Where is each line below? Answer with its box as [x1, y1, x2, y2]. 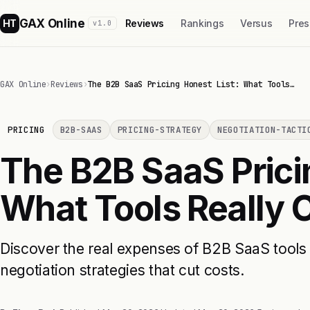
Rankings [181, 17, 224, 29]
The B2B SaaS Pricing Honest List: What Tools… [87, 79, 295, 90]
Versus [240, 17, 273, 29]
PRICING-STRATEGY [117, 124, 203, 136]
